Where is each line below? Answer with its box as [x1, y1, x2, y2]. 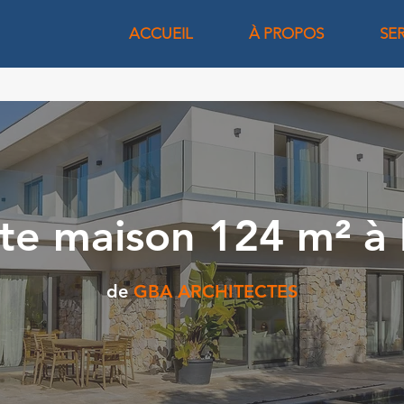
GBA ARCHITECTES [133, 280, 298, 302]
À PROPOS [249, 24, 324, 42]
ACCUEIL [128, 24, 193, 42]
